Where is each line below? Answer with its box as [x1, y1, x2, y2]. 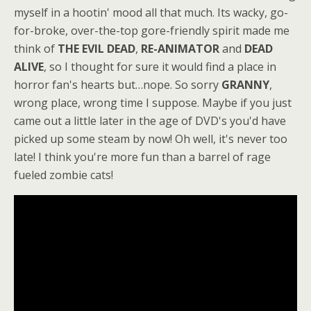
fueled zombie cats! [14, 167, 113, 183]
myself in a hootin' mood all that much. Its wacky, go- [14, 4, 288, 20]
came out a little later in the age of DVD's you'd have [14, 112, 286, 128]
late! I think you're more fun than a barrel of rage [14, 149, 271, 165]
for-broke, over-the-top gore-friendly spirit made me [14, 22, 289, 38]
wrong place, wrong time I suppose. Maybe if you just [14, 94, 292, 110]
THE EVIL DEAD [58, 40, 135, 56]
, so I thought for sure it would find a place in [44, 58, 276, 74]
